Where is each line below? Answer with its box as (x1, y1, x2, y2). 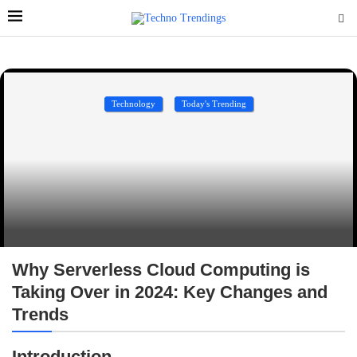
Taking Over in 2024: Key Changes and (12, 282, 328, 302)
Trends (12, 304, 69, 324)
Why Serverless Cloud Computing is (12, 260, 310, 280)
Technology (111, 99, 155, 108)
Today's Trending (181, 99, 246, 108)
